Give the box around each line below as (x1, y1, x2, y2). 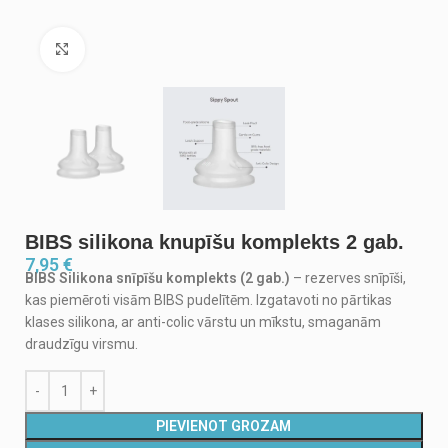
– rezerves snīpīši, (290, 269, 406, 286)
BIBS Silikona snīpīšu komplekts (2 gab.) (25, 269, 290, 286)
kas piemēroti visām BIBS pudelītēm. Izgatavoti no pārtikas (25, 291, 392, 308)
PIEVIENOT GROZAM (156, 417, 292, 434)
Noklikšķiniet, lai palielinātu (84, 41, 242, 57)
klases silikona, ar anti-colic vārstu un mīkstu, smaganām (25, 313, 381, 330)
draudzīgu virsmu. (25, 335, 138, 352)
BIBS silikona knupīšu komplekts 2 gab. (25, 230, 404, 253)
